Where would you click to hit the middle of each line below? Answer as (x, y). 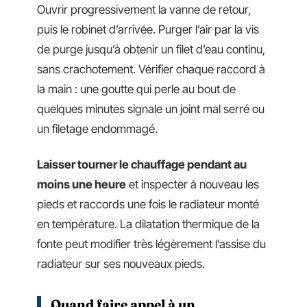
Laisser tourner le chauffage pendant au (142, 164)
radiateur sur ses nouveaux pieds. (121, 263)
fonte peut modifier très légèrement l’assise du (151, 244)
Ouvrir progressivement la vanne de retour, (144, 10)
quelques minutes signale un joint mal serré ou (151, 109)
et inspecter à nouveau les (193, 184)
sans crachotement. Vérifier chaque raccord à (151, 70)
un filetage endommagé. (97, 129)
